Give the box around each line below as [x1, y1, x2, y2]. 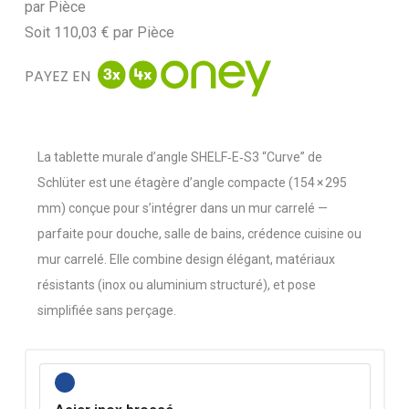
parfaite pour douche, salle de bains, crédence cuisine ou [37, 226, 362, 242]
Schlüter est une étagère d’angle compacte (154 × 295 [37, 175, 347, 191]
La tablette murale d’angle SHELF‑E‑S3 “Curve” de [37, 150, 322, 165]
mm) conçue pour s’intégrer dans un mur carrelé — [37, 201, 328, 216]
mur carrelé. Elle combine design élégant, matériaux [37, 252, 335, 267]
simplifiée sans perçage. [37, 303, 176, 319]
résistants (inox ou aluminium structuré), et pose [37, 278, 316, 293]
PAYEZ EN [24, 66, 90, 88]
